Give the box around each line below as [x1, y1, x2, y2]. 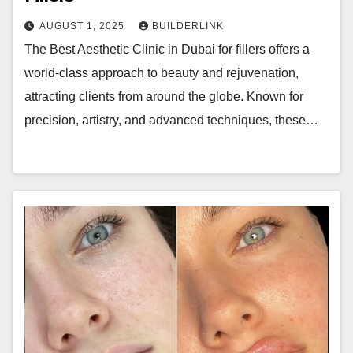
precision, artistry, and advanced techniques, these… [24, 113, 318, 127]
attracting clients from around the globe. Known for [24, 90, 303, 103]
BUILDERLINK [152, 20, 224, 32]
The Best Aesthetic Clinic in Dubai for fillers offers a [24, 43, 310, 56]
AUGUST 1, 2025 [39, 20, 128, 32]
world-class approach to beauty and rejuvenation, [24, 66, 299, 80]
